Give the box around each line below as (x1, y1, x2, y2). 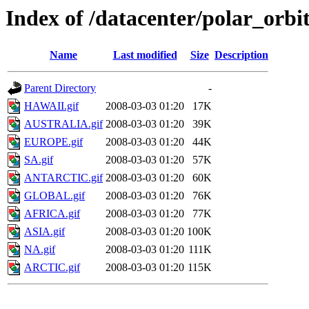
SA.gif (24, 154, 53, 166)
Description (215, 49, 268, 61)
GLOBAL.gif (24, 190, 85, 202)
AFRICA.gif (24, 208, 80, 220)
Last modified (112, 49, 177, 61)
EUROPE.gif (24, 136, 83, 148)
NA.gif (24, 243, 55, 256)
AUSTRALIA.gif (24, 118, 103, 130)
